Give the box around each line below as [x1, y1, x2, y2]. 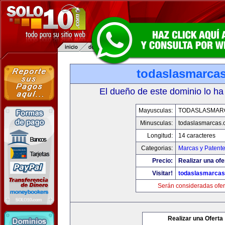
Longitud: [147, 132, 173, 139]
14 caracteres [178, 132, 215, 139]
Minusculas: [140, 120, 173, 127]
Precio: [152, 157, 173, 164]
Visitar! [152, 170, 173, 177]
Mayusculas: [139, 107, 173, 114]
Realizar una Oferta [168, 215, 223, 222]
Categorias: [141, 145, 173, 152]
